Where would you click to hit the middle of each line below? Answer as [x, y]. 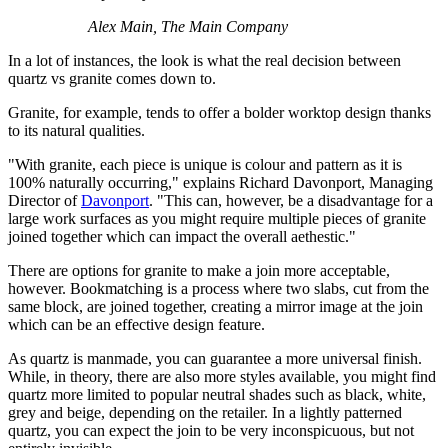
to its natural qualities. [78, 131]
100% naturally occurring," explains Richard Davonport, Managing [220, 183]
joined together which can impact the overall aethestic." [186, 237]
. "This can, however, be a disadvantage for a [291, 201]
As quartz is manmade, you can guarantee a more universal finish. [215, 359]
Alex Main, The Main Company [188, 27]
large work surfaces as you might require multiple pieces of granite [217, 219]
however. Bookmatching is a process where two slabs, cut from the [218, 289]
